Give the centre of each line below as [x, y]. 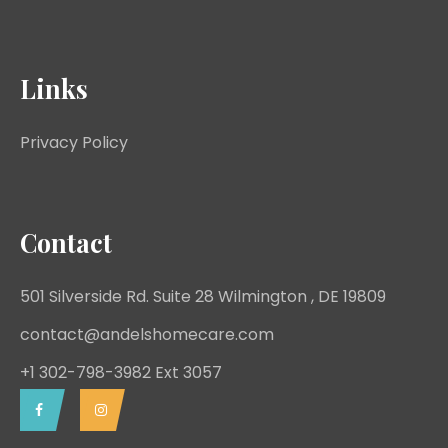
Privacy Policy [74, 143]
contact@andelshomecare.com [147, 335]
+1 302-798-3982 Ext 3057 [121, 373]
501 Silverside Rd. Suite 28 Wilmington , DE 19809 [203, 297]
